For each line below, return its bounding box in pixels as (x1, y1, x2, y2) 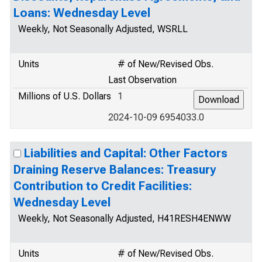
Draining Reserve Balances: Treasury (13, 163, 216, 177)
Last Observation (108, 74, 177, 85)
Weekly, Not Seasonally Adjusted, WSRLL (18, 23, 188, 35)
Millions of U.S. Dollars (18, 91, 111, 102)
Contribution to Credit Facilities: (13, 179, 192, 193)
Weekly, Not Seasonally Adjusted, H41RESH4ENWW (18, 213, 231, 224)
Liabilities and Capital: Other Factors (24, 146, 227, 160)
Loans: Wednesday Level (13, 6, 150, 20)
